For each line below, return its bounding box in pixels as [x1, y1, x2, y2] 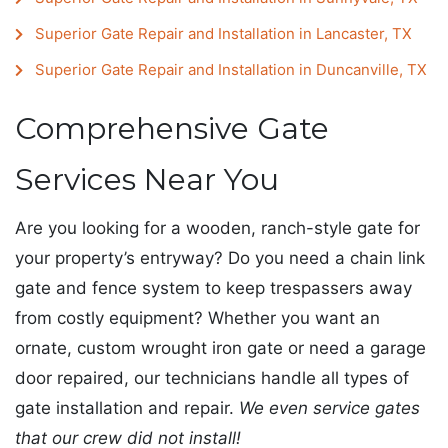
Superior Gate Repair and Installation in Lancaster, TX [34, 24, 412, 44]
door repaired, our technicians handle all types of [15, 367, 409, 388]
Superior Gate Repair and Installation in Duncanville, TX [34, 60, 427, 80]
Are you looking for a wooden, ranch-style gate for [15, 217, 420, 238]
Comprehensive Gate [15, 110, 329, 148]
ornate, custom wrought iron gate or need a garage [15, 337, 426, 358]
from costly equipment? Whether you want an [15, 307, 380, 328]
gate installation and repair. [15, 397, 234, 418]
